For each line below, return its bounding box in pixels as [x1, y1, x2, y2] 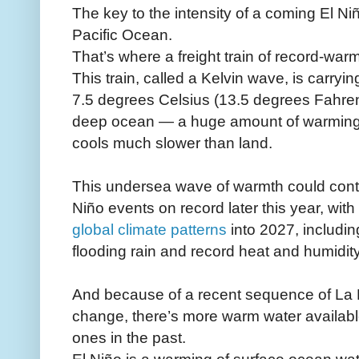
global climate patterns [72, 220, 227, 238]
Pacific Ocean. [72, 25, 172, 43]
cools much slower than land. [72, 133, 272, 151]
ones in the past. [72, 328, 186, 346]
